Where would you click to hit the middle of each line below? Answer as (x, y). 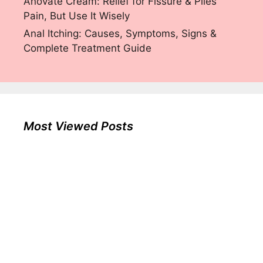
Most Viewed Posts (78, 127)
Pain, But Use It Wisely (77, 16)
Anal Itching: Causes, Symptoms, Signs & (120, 34)
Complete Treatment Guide (87, 48)
